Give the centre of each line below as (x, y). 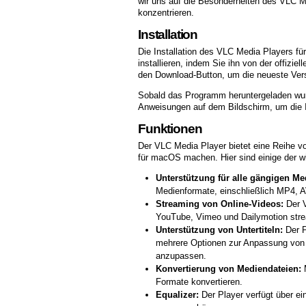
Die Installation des (177, 51)
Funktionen (170, 128)
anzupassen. (181, 256)
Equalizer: (177, 295)
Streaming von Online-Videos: (219, 204)
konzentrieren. (166, 13)
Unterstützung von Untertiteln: (219, 230)
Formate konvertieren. (199, 282)
